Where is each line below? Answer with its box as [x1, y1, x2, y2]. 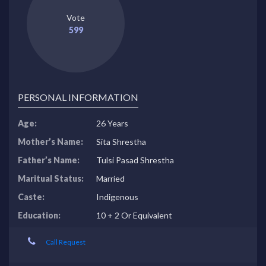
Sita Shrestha [96, 137, 146, 147]
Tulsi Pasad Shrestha [96, 155, 174, 165]
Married [96, 173, 125, 183]
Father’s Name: [18, 155, 80, 165]
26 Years [96, 118, 128, 128]
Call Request [46, 237, 85, 246]
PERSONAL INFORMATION [18, 91, 138, 103]
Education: [18, 210, 61, 220]
